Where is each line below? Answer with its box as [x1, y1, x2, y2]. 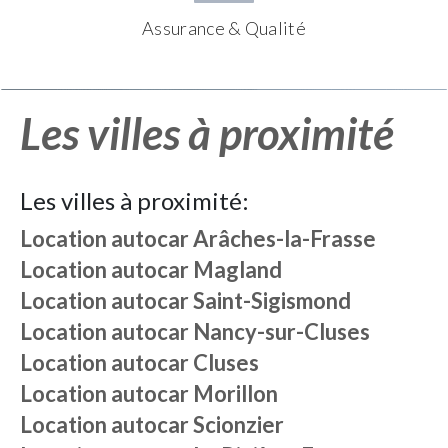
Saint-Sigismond [193, 287, 351, 314]
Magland [193, 256, 282, 283]
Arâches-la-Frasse [193, 225, 376, 252]
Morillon [193, 380, 278, 407]
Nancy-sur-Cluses [193, 318, 370, 345]
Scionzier [193, 411, 284, 438]
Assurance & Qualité [142, 17, 306, 39]
